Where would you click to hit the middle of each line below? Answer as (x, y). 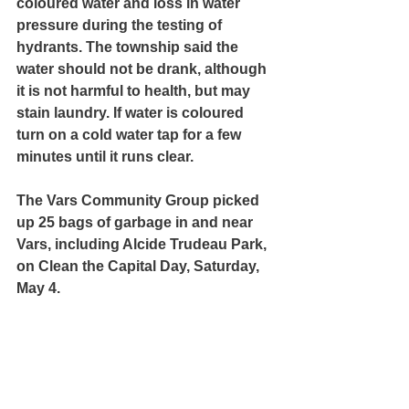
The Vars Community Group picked (140, 200)
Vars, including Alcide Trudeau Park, (143, 244)
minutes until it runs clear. (105, 157)
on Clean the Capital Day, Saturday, (140, 266)
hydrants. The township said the (129, 47)
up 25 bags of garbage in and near (136, 222)
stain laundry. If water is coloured (132, 113)
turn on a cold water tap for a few (131, 135)
